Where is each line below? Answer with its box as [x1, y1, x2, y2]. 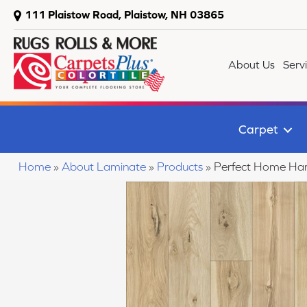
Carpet [238, 122, 278, 136]
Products [157, 160, 203, 174]
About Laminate [62, 160, 146, 174]
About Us [228, 58, 275, 71]
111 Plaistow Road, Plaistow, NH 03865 [25, 8, 224, 21]
